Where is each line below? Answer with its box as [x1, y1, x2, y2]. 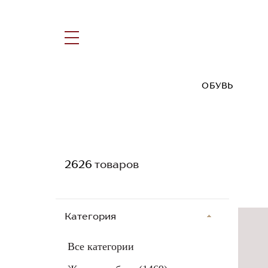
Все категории [68, 240, 134, 253]
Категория [65, 210, 116, 223]
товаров [92, 157, 139, 172]
